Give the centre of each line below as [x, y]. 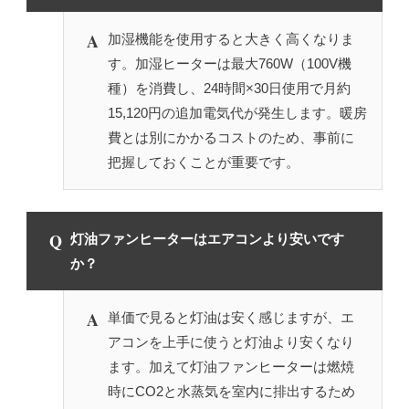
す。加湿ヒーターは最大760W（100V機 [229, 64]
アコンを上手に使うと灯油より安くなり [231, 342]
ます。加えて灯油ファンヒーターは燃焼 [231, 367]
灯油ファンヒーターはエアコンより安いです [207, 239]
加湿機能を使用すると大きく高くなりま [231, 39]
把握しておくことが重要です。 [203, 163]
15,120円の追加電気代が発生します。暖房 [237, 113]
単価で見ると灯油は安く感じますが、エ [231, 318]
